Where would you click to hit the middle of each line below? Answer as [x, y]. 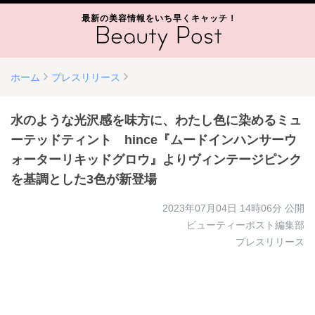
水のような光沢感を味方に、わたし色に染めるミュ [156, 120]
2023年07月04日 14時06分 [222, 208]
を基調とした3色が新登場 [84, 179]
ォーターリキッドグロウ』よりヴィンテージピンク [156, 160]
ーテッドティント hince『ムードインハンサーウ [154, 140]
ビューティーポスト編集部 [245, 225]
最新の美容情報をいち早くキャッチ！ [159, 18]
